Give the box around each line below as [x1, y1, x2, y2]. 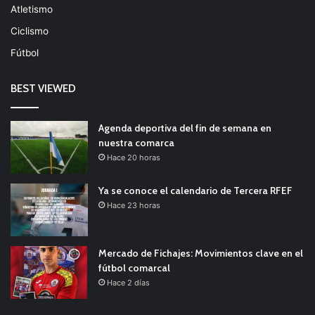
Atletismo [11, 3, 53, 15]
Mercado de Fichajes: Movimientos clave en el [98, 246, 303, 259]
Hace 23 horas [107, 200, 160, 210]
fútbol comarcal [98, 261, 170, 274]
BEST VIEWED [11, 82, 76, 95]
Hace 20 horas [107, 152, 160, 162]
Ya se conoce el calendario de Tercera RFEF [98, 184, 292, 197]
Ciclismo [11, 25, 49, 37]
